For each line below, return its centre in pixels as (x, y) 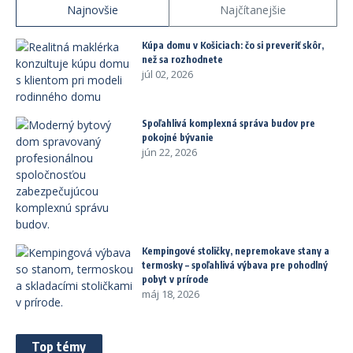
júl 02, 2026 (167, 74)
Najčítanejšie (253, 10)
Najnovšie (93, 10)
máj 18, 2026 (171, 294)
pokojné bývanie (178, 137)
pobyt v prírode (175, 279)
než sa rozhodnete (182, 59)
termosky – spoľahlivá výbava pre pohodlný (235, 265)
